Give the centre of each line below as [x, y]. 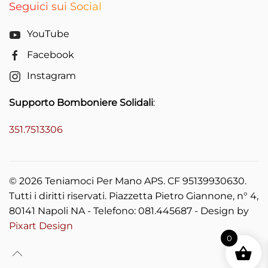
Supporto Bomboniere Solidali [81, 103]
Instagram [51, 76]
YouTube [48, 34]
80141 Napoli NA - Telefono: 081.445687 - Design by [129, 211]
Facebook [51, 55]
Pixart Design [41, 226]
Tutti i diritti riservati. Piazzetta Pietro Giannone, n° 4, [134, 196]
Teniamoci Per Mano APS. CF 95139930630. [144, 181]
